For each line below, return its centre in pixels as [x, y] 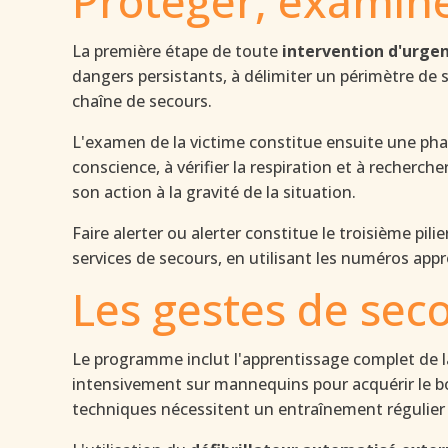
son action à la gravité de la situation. [214, 192]
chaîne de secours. [142, 101]
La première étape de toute [177, 51]
